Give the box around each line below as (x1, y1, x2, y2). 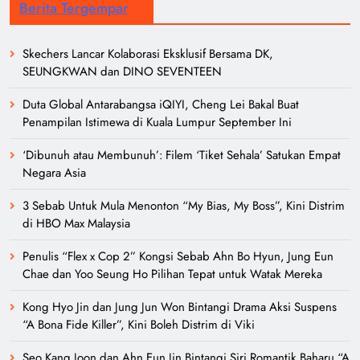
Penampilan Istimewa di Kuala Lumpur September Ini (22, 112, 292, 131)
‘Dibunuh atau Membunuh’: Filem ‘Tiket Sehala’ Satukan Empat (22, 145, 341, 164)
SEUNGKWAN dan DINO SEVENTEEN (22, 62, 222, 80)
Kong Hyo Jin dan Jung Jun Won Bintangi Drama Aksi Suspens (22, 297, 337, 316)
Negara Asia (22, 163, 86, 182)
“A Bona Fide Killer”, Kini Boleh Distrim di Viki (22, 315, 255, 333)
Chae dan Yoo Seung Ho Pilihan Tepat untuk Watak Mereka (22, 264, 322, 283)
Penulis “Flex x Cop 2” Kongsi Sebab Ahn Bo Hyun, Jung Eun (22, 247, 333, 265)
